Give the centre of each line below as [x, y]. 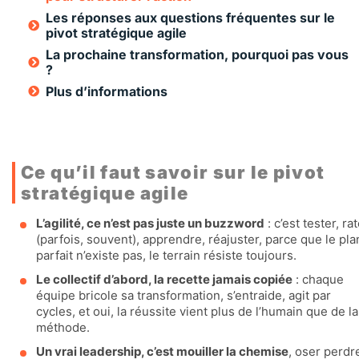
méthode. [63, 327]
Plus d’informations [107, 91]
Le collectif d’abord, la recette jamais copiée [164, 279]
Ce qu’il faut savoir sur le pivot [173, 172]
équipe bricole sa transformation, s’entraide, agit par [184, 295]
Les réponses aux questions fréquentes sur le [190, 17]
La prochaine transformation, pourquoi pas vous [197, 54]
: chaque [318, 279]
